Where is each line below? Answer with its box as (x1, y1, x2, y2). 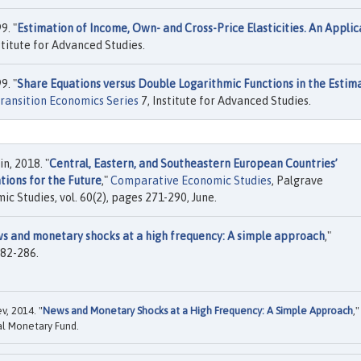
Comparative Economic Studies (110, 174, 272, 188)
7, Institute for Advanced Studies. (139, 94, 311, 108)
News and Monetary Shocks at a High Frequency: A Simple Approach (43, 304, 353, 317)
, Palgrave (272, 174, 323, 188)
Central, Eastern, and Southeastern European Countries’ (49, 157, 338, 171)
